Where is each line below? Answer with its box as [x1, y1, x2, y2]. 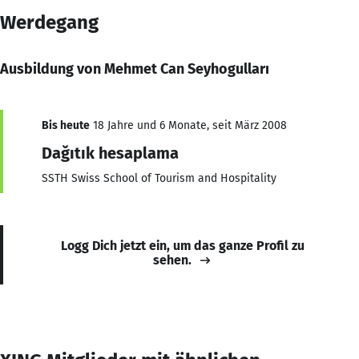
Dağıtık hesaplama [42, 143, 179, 163]
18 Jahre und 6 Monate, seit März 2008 [90, 118, 287, 132]
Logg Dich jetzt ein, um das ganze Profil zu [61, 237, 305, 253]
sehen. [153, 252, 192, 268]
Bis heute [42, 118, 90, 132]
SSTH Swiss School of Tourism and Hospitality [42, 171, 276, 185]
